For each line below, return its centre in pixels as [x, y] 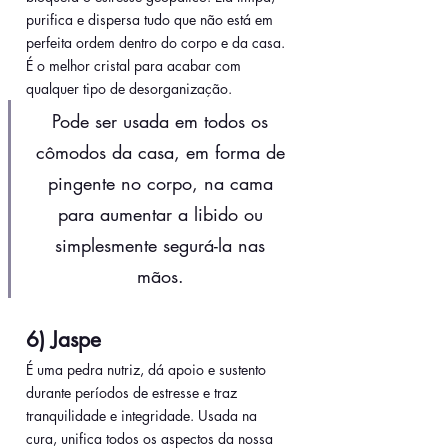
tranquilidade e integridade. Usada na [143, 416]
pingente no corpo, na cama [163, 183]
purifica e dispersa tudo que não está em [151, 20]
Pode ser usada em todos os [163, 121]
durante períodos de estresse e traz [133, 393]
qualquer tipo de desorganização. [129, 89]
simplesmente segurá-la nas [163, 245]
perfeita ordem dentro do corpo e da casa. [157, 43]
